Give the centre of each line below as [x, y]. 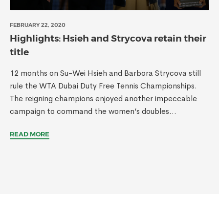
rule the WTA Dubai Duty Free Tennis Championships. [103, 86]
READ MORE [30, 134]
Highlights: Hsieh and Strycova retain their [108, 38]
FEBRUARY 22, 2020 [38, 25]
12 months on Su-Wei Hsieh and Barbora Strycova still [105, 73]
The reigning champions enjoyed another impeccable [103, 99]
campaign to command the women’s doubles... [93, 111]
